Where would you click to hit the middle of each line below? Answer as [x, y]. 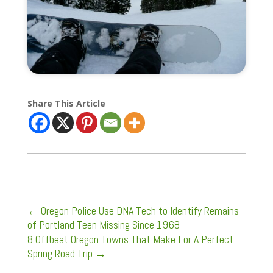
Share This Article [66, 104]
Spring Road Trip [60, 253]
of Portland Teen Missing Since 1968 [103, 225]
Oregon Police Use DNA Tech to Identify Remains [140, 211]
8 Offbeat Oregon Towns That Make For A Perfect [130, 239]
